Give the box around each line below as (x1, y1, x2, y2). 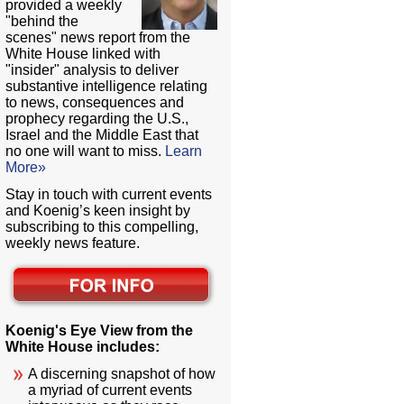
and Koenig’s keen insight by (5, 203, 191, 219)
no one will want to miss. (5, 143, 166, 160)
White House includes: (5, 339, 161, 355)
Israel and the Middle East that (5, 127, 199, 143)
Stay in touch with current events (5, 187, 213, 203)
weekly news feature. (5, 235, 141, 252)
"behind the (5, 14, 79, 30)
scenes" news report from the (5, 30, 191, 46)
